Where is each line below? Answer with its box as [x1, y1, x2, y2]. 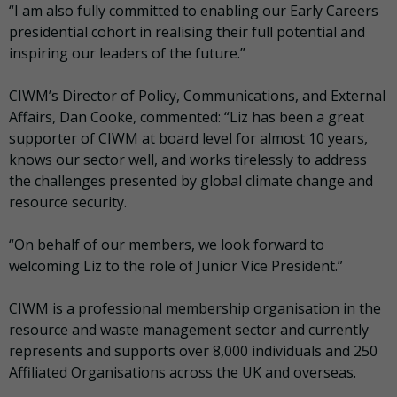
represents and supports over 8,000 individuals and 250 [9, 340, 378, 361]
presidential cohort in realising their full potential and [9, 21, 365, 42]
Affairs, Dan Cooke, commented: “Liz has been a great [9, 106, 364, 127]
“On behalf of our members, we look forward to [9, 234, 324, 254]
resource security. [9, 191, 127, 212]
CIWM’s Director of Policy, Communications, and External [9, 85, 385, 105]
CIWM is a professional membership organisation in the [9, 298, 381, 318]
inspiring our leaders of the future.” [9, 43, 245, 63]
